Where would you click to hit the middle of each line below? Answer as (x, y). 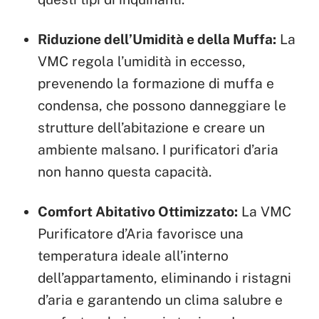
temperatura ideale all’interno (134, 256)
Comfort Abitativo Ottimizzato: (138, 212)
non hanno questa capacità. (125, 172)
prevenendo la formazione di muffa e (156, 84)
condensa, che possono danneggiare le (162, 106)
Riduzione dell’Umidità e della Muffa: (157, 40)
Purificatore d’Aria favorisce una (141, 234)
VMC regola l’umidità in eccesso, (142, 62)
